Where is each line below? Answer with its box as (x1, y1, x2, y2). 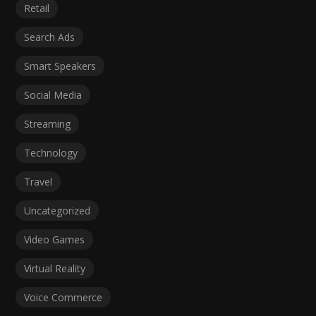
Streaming (24, 117, 71, 131)
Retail (24, 1, 50, 16)
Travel (24, 175, 53, 189)
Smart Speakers (24, 59, 97, 73)
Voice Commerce (24, 291, 103, 305)
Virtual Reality (24, 262, 86, 276)
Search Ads (24, 30, 75, 44)
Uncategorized (24, 204, 91, 218)
